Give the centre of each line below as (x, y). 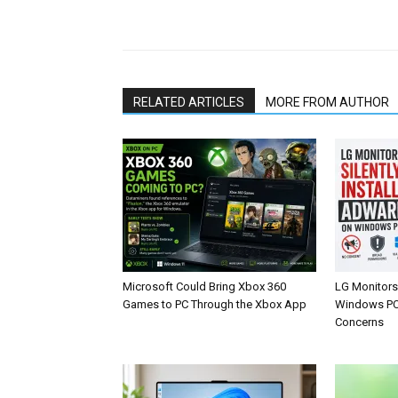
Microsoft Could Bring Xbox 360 (204, 286)
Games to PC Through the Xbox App (215, 304)
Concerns (359, 322)
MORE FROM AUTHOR (327, 102)
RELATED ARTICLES (189, 102)
